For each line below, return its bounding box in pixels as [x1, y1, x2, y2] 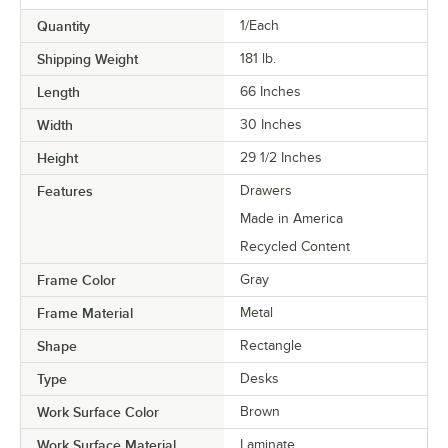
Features [37, 183, 93, 200]
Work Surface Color [37, 404, 159, 421]
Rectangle [240, 338, 302, 354]
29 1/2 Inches [240, 150, 322, 166]
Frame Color [37, 272, 116, 289]
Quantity [37, 18, 90, 35]
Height [37, 150, 78, 167]
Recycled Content [240, 239, 350, 255]
